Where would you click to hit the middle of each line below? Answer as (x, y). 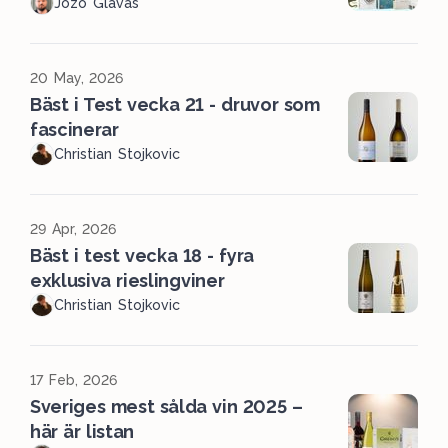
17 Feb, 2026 (74, 379)
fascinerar (74, 129)
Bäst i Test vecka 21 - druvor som (175, 104)
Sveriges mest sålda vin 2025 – (166, 406)
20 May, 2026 (77, 77)
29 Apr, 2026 (73, 228)
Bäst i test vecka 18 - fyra (142, 255)
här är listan (82, 431)
